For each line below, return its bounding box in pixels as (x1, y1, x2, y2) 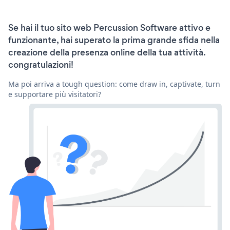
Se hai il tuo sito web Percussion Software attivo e (8, 21, 210, 34)
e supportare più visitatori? (8, 89, 101, 99)
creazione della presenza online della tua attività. (8, 46, 205, 59)
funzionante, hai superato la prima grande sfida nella (8, 33, 220, 46)
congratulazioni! (8, 58, 73, 71)
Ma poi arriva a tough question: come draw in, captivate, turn (8, 79, 220, 89)
